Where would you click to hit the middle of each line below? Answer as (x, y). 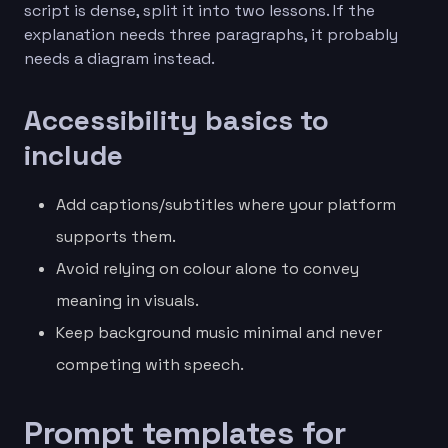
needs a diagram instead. (119, 58)
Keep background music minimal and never (219, 332)
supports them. (116, 236)
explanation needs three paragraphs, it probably (211, 34)
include (73, 154)
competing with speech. (150, 364)
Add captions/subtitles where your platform (226, 204)
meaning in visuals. (127, 300)
